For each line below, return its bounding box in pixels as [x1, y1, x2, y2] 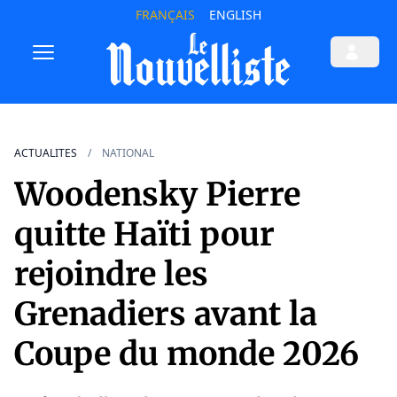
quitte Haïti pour [14, 214, 275, 255]
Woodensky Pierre [14, 175, 300, 215]
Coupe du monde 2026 [14, 334, 359, 375]
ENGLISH [208, 6, 261, 23]
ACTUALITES [14, 145, 77, 161]
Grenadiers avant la [14, 294, 317, 335]
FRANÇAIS [135, 6, 195, 23]
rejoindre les [14, 254, 208, 295]
